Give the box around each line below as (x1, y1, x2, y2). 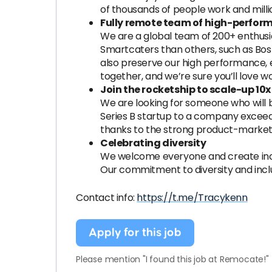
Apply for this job (88, 226, 182, 239)
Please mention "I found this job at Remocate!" (76, 253, 269, 265)
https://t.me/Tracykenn (137, 191, 248, 205)
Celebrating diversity (100, 136, 206, 150)
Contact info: (76, 191, 137, 205)
